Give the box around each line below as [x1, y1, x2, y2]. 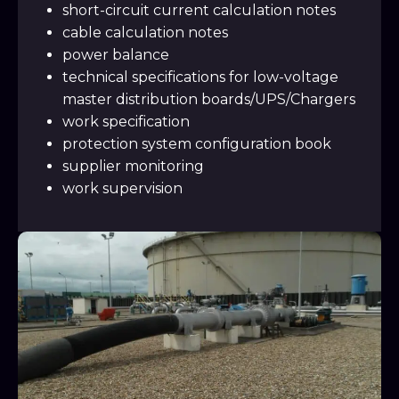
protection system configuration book [62, 135, 331, 152]
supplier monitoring [62, 158, 204, 175]
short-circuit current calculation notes [62, 2, 336, 19]
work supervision [62, 180, 183, 197]
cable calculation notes [62, 24, 228, 41]
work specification [62, 113, 190, 130]
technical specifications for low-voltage [62, 69, 338, 85]
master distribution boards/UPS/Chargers [62, 91, 355, 108]
